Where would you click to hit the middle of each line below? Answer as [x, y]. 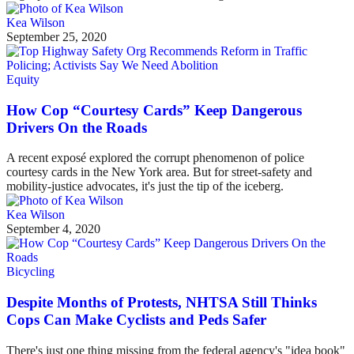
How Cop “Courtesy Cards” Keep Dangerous [154, 110]
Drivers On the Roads [77, 127]
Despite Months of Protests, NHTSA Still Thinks [162, 302]
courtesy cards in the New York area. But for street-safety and [159, 172]
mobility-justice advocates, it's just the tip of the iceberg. [145, 186]
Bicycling [30, 272]
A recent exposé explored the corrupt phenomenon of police [155, 158]
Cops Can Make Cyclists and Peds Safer [136, 319]
